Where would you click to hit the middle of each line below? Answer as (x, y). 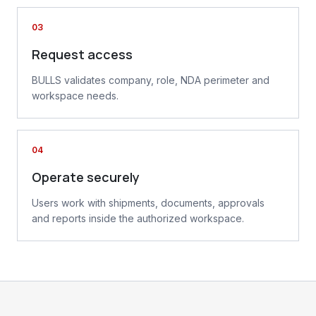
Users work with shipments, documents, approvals (148, 203)
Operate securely (86, 177)
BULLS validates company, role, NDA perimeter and (151, 80)
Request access (82, 54)
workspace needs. (75, 96)
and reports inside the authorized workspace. (138, 218)
